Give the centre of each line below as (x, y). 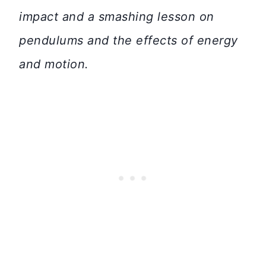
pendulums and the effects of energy (129, 41)
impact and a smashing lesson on (117, 17)
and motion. (56, 64)
